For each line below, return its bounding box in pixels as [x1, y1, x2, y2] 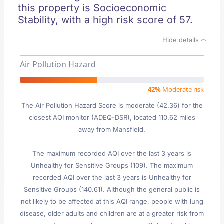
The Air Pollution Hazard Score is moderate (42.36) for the [21, 101, 203, 109]
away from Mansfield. [78, 125, 145, 133]
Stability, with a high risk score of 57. [18, 14, 193, 26]
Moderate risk [161, 85, 204, 94]
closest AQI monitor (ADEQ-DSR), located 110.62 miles [28, 113, 195, 121]
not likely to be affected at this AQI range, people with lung [20, 197, 203, 205]
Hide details [162, 36, 201, 44]
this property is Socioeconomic [18, 2, 166, 14]
